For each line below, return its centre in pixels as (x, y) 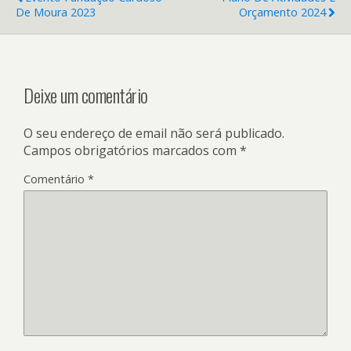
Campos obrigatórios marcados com (132, 151)
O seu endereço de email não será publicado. (154, 134)
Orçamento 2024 (282, 12)
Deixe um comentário (86, 95)
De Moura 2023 (56, 12)
